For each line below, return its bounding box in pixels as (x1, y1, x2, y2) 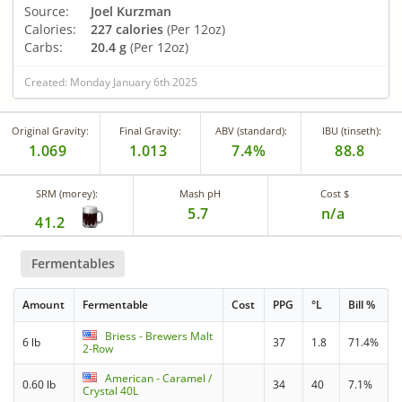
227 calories (91, 20, 163, 38)
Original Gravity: (11, 123, 89, 137)
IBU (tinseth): (322, 123, 381, 137)
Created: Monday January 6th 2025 (24, 74, 197, 90)
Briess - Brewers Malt (105, 328, 214, 345)
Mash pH (179, 186, 222, 200)
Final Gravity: (119, 123, 181, 137)
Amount (22, 297, 66, 313)
